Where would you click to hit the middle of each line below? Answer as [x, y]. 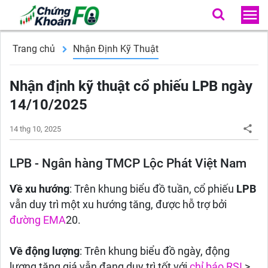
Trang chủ [34, 49]
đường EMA [38, 220]
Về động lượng [45, 251]
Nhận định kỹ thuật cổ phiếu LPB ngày [131, 86]
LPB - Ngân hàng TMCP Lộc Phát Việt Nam [128, 163]
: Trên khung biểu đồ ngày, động [155, 251]
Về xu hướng [39, 189]
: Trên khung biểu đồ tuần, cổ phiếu [153, 189]
